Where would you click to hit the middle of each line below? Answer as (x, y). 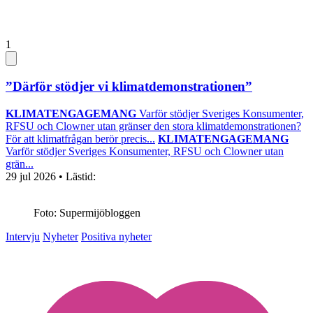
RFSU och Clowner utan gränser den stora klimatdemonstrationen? (153, 126)
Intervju (23, 236)
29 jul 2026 (32, 176)
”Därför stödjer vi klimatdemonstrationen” (129, 86)
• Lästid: (77, 176)
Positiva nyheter (116, 236)
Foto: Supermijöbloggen (87, 212)
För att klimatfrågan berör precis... (80, 138)
